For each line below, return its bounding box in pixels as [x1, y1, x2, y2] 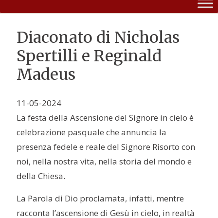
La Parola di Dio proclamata [17, 193, 126, 204]
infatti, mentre [127, 193, 184, 204]
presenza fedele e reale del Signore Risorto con [17, 141, 196, 153]
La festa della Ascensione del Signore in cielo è [17, 112, 194, 124]
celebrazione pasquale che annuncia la [17, 127, 167, 138]
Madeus [17, 64, 76, 84]
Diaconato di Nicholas [17, 27, 180, 47]
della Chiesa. [17, 170, 66, 182]
